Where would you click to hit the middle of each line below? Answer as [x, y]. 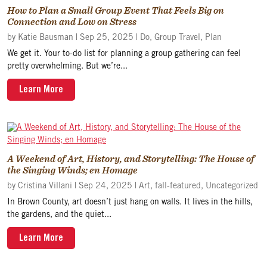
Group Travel [177, 38]
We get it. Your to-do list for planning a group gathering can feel [124, 54]
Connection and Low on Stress [72, 22]
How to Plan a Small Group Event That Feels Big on [116, 10]
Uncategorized [232, 187]
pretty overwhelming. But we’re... [67, 67]
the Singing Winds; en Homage [72, 170]
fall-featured [178, 187]
